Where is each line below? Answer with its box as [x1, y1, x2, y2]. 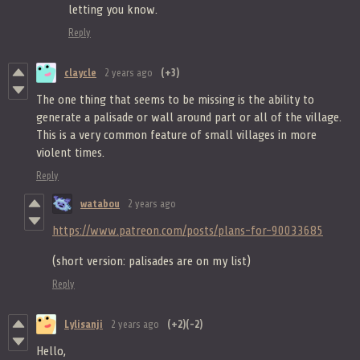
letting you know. [68, 2, 157, 17]
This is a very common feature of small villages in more [36, 127, 317, 142]
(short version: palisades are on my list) [52, 253, 251, 268]
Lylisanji [64, 317, 103, 330]
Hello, [36, 343, 66, 358]
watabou [80, 197, 120, 210]
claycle [64, 66, 96, 79]
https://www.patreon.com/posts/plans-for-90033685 [52, 223, 323, 238]
